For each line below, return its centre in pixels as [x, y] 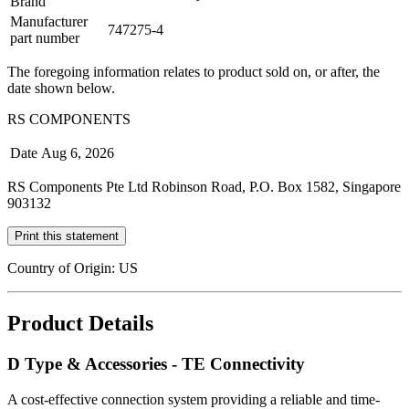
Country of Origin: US [73, 268]
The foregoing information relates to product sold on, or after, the [194, 72]
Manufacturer [49, 22]
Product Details [80, 323]
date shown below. [61, 89]
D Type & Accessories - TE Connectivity [156, 363]
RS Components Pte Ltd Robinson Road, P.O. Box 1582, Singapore [204, 187]
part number [45, 38]
